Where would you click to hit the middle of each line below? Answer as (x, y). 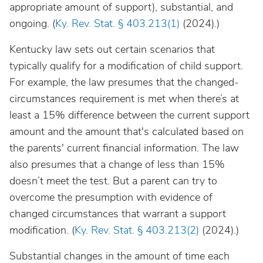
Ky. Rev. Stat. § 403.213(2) (137, 230)
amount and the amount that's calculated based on (127, 131)
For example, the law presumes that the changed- (124, 82)
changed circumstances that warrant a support (118, 214)
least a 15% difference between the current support (129, 115)
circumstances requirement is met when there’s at (124, 99)
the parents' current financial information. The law (124, 148)
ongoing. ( (32, 23)
